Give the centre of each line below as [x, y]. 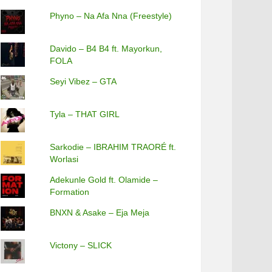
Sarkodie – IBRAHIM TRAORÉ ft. [113, 147]
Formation [70, 192]
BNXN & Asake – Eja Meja [100, 212]
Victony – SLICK [81, 245]
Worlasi [64, 159]
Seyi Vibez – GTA [83, 81]
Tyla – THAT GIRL [85, 114]
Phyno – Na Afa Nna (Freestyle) [111, 16]
